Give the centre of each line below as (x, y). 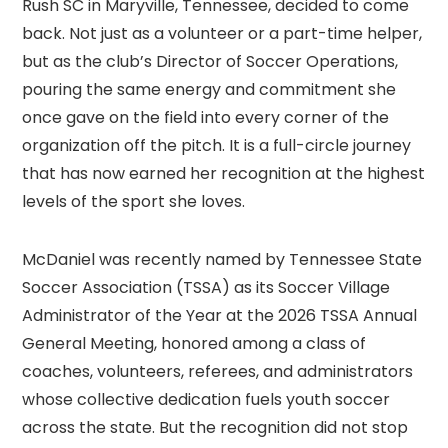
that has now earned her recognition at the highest (224, 173)
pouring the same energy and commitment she (209, 89)
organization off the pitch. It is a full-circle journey (217, 145)
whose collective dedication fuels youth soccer (206, 399)
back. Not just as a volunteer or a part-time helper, (222, 33)
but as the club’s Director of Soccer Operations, (210, 61)
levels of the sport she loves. (134, 201)
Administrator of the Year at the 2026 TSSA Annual (220, 315)
